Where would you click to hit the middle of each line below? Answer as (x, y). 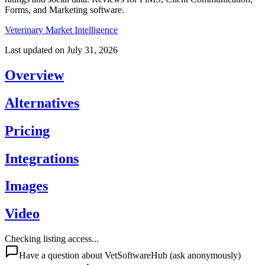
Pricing (27, 130)
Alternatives (42, 103)
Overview (34, 75)
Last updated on (35, 50)
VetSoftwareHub (136, 256)
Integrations (42, 158)
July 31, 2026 (92, 50)
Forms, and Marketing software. (64, 9)
